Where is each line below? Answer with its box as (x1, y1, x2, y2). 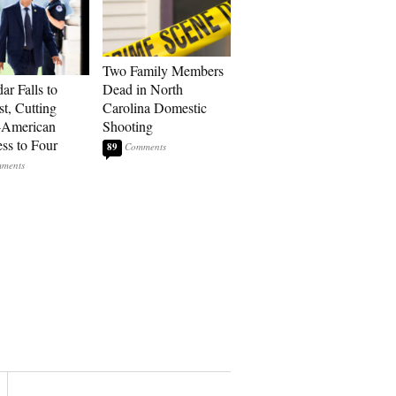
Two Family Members (103, 61, 224, 80)
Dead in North (103, 80, 183, 98)
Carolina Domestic (103, 98, 207, 117)
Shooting (103, 117, 153, 135)
